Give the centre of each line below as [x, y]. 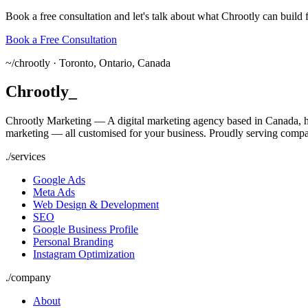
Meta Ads [54, 192]
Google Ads [59, 180]
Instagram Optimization [84, 254]
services [28, 157]
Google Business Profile [86, 230]
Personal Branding [73, 242]
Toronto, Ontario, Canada [115, 63]
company [31, 278]
